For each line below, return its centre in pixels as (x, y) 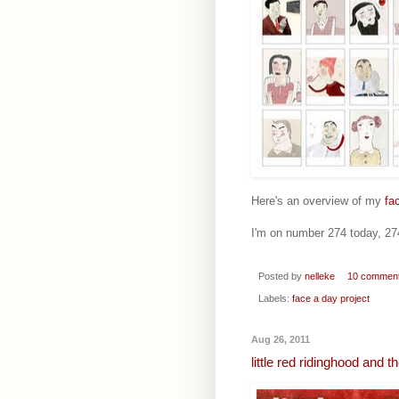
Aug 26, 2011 (281, 339)
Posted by (281, 277)
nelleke (320, 277)
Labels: (275, 298)
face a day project (331, 298)
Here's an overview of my (318, 201)
